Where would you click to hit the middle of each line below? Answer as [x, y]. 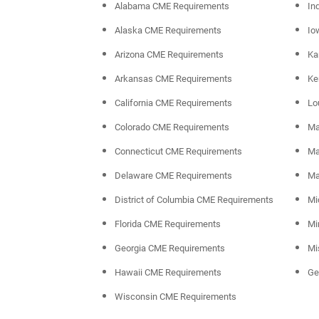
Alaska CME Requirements [168, 31]
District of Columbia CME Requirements [194, 200]
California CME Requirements [173, 103]
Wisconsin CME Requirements [176, 297]
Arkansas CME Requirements [173, 79]
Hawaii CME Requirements [168, 273]
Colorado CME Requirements [172, 127]
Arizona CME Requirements [169, 55]
